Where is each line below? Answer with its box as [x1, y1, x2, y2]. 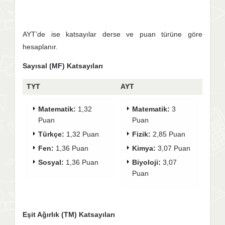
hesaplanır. [23, 43, 60, 51]
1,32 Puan [64, 130, 99, 138]
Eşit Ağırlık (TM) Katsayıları [23, 210, 115, 218]
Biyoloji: [132, 158, 161, 166]
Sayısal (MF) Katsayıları [23, 62, 103, 70]
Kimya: [132, 144, 156, 152]
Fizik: [132, 130, 151, 138]
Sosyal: [38, 158, 64, 166]
